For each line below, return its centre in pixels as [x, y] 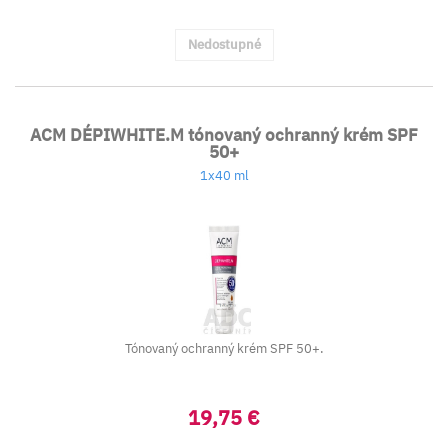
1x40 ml [224, 175]
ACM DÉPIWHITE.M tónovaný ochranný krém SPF [224, 135]
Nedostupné [224, 44]
